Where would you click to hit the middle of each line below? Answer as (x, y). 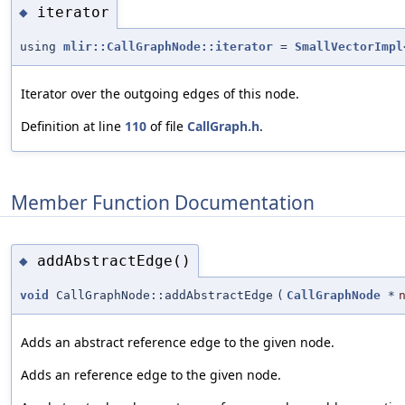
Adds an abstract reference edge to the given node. (178, 343)
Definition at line (73, 127)
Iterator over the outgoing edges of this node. (160, 94)
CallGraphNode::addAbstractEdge (161, 296)
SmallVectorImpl (349, 47)
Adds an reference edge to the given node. (151, 375)
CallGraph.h (223, 127)
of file (167, 127)
